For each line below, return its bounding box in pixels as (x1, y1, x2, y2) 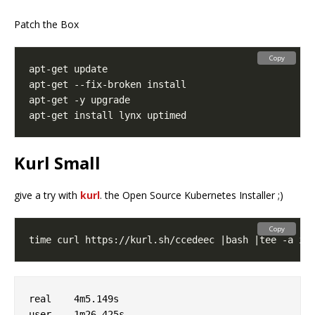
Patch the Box (14, 18, 79, 32)
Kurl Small (14, 151, 101, 175)
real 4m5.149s (29, 293, 51, 305)
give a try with (14, 188, 80, 202)
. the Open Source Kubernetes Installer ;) (100, 188, 283, 202)
